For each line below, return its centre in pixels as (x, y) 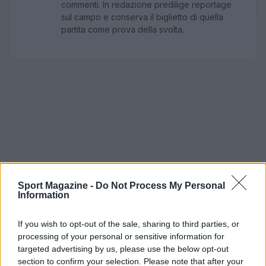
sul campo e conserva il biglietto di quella (142, 17)
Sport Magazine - (57, 186)
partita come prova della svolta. (123, 29)
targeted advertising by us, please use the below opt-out (123, 249)
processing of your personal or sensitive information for (121, 236)
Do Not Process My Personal (160, 186)
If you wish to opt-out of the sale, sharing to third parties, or (129, 224)
